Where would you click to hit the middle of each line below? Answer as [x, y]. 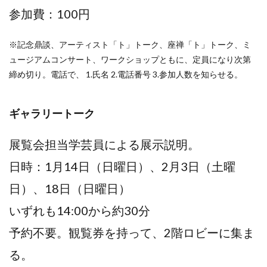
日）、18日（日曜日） [70, 188]
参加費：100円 [49, 13]
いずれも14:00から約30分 [80, 210]
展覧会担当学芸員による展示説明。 [104, 144]
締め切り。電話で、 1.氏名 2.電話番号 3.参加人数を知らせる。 [126, 74]
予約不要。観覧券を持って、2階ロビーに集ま [132, 232]
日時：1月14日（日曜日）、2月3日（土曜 [122, 166]
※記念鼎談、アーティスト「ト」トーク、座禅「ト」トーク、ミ [130, 44]
